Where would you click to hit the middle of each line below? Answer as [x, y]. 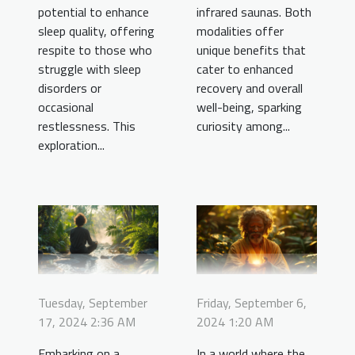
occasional [66, 107]
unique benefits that [251, 50]
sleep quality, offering [96, 31]
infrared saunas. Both [254, 11]
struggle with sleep [90, 69]
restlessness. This [87, 126]
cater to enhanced [245, 69]
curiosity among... [243, 126]
